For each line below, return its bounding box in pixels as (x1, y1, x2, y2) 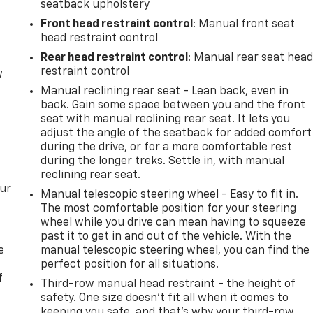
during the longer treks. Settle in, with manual (41, 155, 285, 167)
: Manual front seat (193, 18, 296, 30)
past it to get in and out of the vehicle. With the (41, 231, 292, 242)
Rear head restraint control (41, 52, 189, 64)
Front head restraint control (41, 18, 194, 30)
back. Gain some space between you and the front (41, 99, 306, 111)
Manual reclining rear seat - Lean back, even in (41, 85, 289, 97)
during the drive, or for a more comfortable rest (41, 141, 293, 153)
